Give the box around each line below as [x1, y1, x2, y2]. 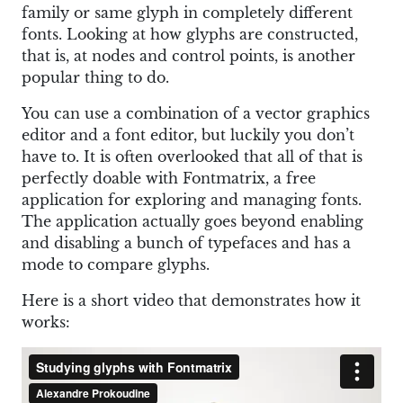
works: [22, 312, 70, 331]
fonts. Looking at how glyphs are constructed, [22, 24, 358, 43]
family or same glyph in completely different [22, 3, 353, 22]
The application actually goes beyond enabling [22, 211, 363, 230]
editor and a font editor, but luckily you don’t [22, 125, 354, 144]
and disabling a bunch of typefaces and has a [22, 233, 351, 252]
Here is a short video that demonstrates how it [22, 291, 361, 309]
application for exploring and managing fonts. [22, 190, 362, 209]
